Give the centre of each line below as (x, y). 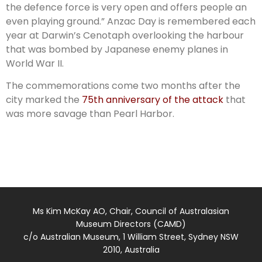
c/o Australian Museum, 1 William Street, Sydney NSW (131, 237)
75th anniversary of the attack (154, 100)
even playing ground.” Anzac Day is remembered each (131, 21)
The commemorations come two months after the (123, 86)
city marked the (44, 100)
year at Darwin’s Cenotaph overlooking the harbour (125, 35)
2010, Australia (131, 250)
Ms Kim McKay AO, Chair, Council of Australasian (131, 211)
